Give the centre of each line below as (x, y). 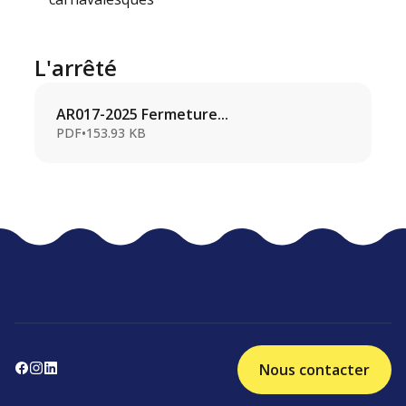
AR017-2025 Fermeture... (143, 115)
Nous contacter (314, 370)
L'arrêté (76, 68)
